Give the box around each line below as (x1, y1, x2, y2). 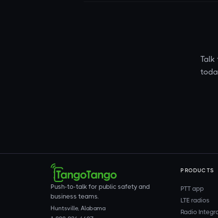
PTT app (181, 184, 204, 192)
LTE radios (181, 196, 210, 204)
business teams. (51, 192, 99, 200)
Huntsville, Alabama (51, 204, 106, 212)
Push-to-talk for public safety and (51, 182, 150, 190)
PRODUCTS (181, 167, 215, 174)
